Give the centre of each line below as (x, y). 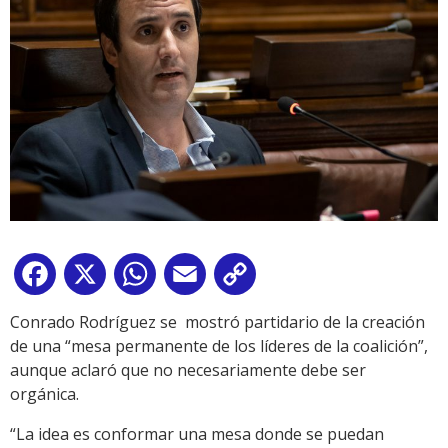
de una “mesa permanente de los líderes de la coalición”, (219, 346)
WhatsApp (199, 278)
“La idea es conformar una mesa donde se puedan (197, 434)
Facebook (96, 278)
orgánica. (44, 394)
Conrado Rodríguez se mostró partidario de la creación (217, 322)
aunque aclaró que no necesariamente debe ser (188, 370)
